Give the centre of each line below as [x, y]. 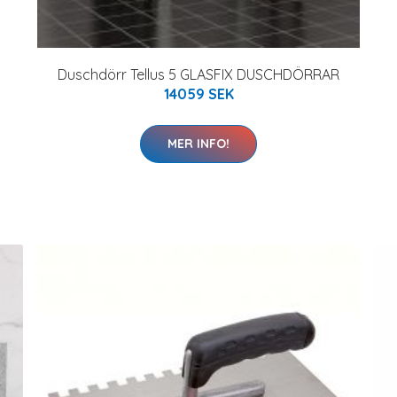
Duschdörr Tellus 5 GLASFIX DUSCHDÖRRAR [198, 74]
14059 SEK [198, 93]
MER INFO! [198, 143]
